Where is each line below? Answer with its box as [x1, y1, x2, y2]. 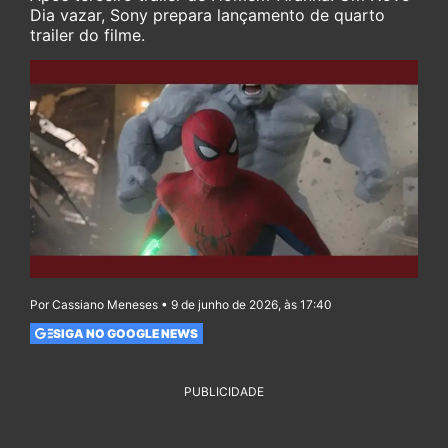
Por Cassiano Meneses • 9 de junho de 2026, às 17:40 [30, 297, 332, 313]
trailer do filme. [30, 25, 145, 45]
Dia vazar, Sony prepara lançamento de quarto [30, 5, 385, 25]
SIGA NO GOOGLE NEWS [52, 325, 198, 341]
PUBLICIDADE [184, 384, 264, 400]
